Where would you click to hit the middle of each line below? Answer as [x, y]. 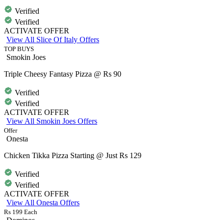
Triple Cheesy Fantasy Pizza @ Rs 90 [63, 74]
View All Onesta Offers [43, 202]
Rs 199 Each [21, 212]
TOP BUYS [19, 49]
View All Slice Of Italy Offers [53, 39]
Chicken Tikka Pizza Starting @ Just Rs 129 [73, 155]
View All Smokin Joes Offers [52, 121]
